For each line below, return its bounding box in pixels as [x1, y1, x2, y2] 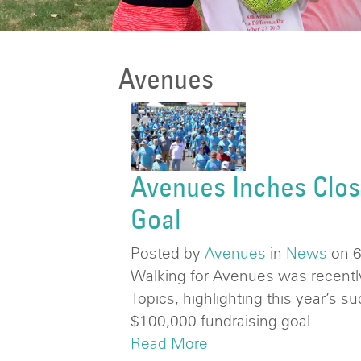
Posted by [131, 243, 205, 262]
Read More [131, 334, 208, 352]
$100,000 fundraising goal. [131, 311, 314, 330]
